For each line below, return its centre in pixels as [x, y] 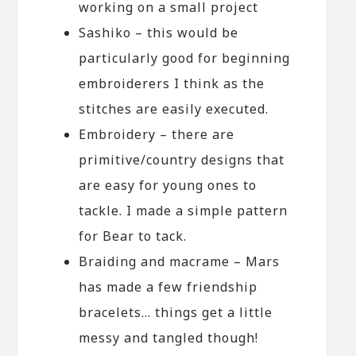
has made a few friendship [168, 286]
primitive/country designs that [182, 159]
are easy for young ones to [168, 185]
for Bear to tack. [133, 236]
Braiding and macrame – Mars [180, 261]
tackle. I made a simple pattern [184, 210]
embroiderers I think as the [172, 83]
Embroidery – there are [157, 134]
